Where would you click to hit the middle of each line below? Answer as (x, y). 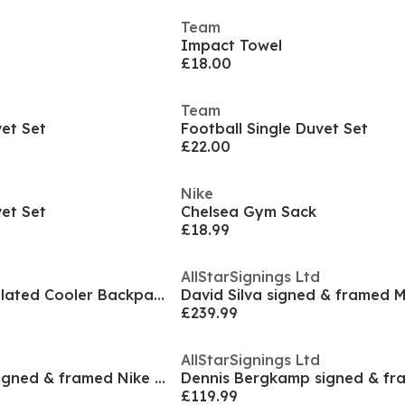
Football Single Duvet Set (274, 128)
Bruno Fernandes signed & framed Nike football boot (160, 378)
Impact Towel (231, 45)
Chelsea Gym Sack (249, 212)
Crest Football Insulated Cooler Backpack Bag (159, 295)
